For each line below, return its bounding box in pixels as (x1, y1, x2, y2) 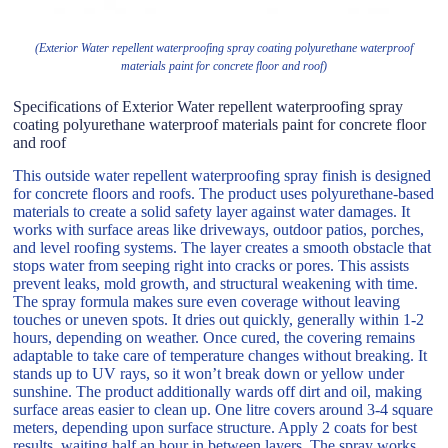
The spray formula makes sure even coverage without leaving (13, 292, 401, 310)
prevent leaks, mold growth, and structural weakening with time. (13, 274, 419, 292)
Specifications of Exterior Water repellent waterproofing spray (13, 97, 404, 115)
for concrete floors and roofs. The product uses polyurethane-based (13, 184, 435, 202)
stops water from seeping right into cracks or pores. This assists (13, 256, 410, 274)
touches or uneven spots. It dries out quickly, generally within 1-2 (13, 310, 425, 328)
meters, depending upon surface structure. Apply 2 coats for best (13, 418, 418, 436)
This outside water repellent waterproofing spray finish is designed (13, 166, 432, 184)
